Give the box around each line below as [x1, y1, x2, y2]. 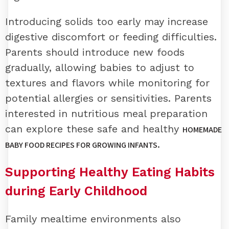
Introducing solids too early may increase [5, 15, 208, 28]
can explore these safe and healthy [5, 123, 182, 135]
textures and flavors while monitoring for [5, 77, 210, 89]
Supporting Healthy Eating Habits [5, 165, 215, 180]
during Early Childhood [5, 184, 147, 199]
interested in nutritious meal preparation [5, 107, 208, 120]
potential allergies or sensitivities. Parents [5, 92, 212, 105]
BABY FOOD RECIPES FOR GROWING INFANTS [5, 140, 157, 151]
